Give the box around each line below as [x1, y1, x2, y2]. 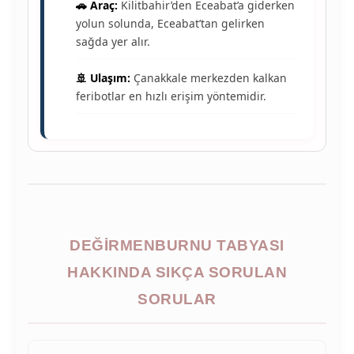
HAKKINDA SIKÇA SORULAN [67, 264, 287, 281]
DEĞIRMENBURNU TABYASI [70, 237, 284, 254]
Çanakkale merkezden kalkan [130, 70, 287, 86]
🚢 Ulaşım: [76, 70, 130, 86]
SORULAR [137, 291, 217, 308]
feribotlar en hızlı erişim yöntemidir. [76, 88, 266, 104]
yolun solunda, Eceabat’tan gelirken [76, 16, 265, 32]
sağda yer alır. [76, 34, 150, 50]
